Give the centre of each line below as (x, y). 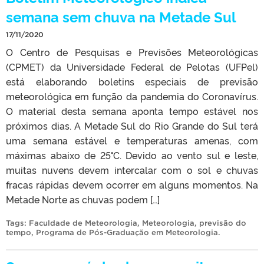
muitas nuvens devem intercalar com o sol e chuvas (132, 169)
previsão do (223, 223)
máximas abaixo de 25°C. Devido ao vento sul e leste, (132, 155)
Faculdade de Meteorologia (83, 223)
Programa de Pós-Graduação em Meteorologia (127, 232)
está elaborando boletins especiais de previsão (132, 81)
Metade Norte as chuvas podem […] (83, 199)
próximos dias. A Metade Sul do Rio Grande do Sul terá (132, 125)
